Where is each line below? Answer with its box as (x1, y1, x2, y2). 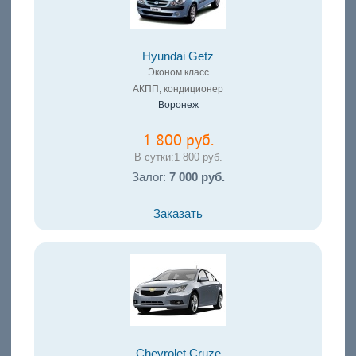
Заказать (153, 207, 203, 220)
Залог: (131, 170, 169, 184)
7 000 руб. (168, 170, 225, 184)
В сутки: (133, 151, 174, 163)
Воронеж (157, 99, 199, 110)
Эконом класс (147, 67, 209, 78)
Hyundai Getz (142, 50, 214, 63)
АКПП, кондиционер (133, 83, 223, 95)
